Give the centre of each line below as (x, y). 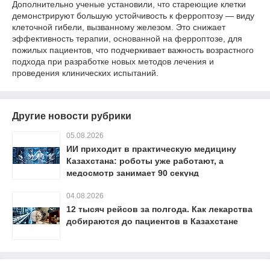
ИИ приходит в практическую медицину (151, 149)
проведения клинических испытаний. (85, 73)
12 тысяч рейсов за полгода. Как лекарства (159, 209)
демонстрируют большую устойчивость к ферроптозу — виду (133, 16)
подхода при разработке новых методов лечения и (113, 61)
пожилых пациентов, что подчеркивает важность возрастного (133, 50)
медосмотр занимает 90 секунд (133, 173)
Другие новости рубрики (72, 116)
